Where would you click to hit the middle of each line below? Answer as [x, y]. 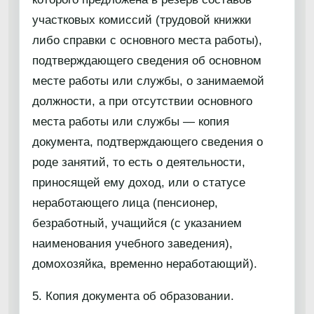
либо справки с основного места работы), [147, 40]
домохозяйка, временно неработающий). [145, 264]
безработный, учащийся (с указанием [137, 223]
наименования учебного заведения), [132, 244]
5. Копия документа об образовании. [133, 296]
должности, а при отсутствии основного [142, 101]
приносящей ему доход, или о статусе [139, 183]
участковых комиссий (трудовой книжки [142, 20]
